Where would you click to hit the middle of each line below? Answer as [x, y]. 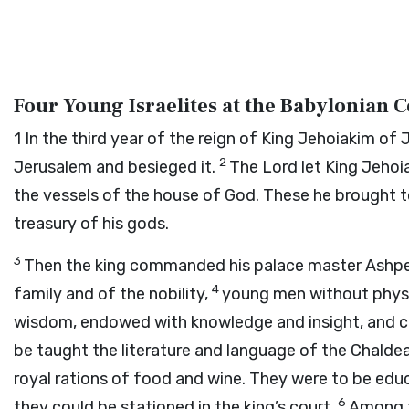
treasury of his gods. [91, 224]
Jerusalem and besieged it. [116, 167]
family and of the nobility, [113, 294]
